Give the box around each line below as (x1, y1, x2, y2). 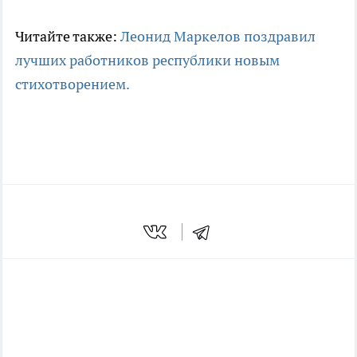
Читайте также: (15, 27, 120, 46)
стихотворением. (15, 75, 130, 94)
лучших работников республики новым (15, 51, 280, 70)
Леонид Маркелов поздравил (120, 27, 316, 46)
